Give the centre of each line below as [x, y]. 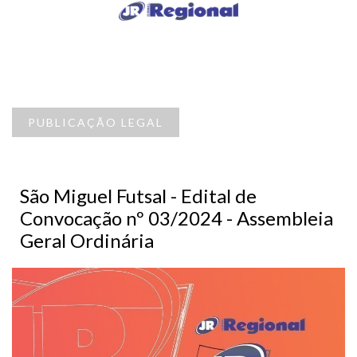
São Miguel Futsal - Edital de [138, 196]
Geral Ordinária [87, 241]
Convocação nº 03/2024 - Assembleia [177, 218]
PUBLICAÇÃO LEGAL [96, 123]
